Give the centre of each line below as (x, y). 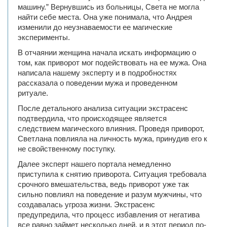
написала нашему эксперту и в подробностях (97, 73)
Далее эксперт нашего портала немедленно (94, 164)
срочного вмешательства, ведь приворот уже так (103, 184)
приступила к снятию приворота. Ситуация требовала (112, 174)
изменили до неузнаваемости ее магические (95, 27)
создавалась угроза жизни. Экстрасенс (86, 204)
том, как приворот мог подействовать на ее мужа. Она (112, 63)
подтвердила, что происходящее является (92, 118)
